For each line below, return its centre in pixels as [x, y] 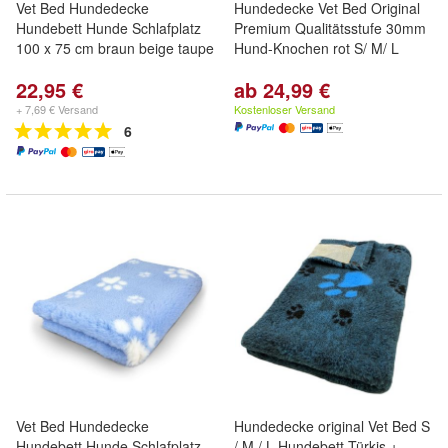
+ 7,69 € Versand [57, 109]
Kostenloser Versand [284, 109]
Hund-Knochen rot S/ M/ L [316, 48]
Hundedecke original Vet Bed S [332, 426]
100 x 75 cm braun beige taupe [115, 48]
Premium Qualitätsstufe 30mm [330, 28]
